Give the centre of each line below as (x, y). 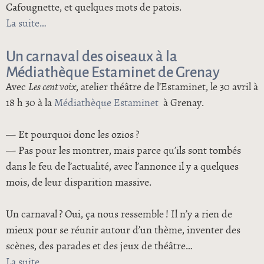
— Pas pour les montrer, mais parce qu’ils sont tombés (123, 151)
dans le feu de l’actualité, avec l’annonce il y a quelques (122, 166)
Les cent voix (52, 87)
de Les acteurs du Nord (90, 23)
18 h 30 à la (30, 103)
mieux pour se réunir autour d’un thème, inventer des (123, 230)
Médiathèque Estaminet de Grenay (113, 71)
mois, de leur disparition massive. (79, 182)
